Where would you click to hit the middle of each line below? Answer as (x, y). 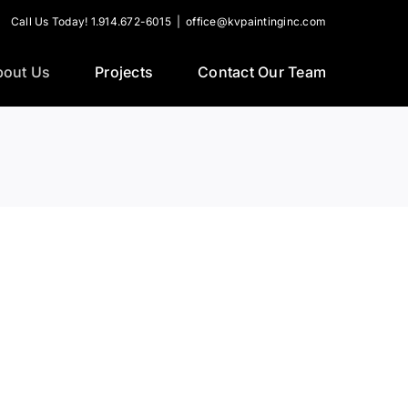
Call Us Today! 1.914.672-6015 (91, 21)
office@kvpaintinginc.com (256, 21)
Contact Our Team (262, 72)
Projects (124, 72)
